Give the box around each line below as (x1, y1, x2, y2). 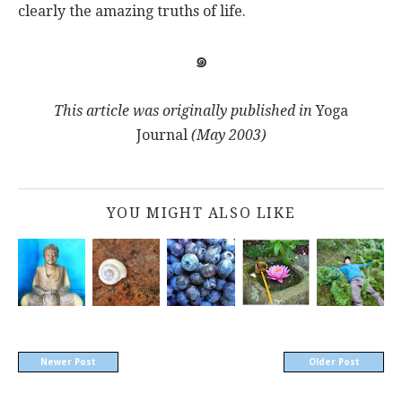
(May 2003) (187, 126, 267, 144)
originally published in (162, 101, 316, 119)
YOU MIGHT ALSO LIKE (106, 205, 296, 223)
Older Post (308, 357, 360, 368)
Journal (135, 126, 188, 144)
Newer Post (40, 357, 96, 368)
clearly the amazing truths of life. (18, 2, 246, 20)
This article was (54, 101, 162, 119)
